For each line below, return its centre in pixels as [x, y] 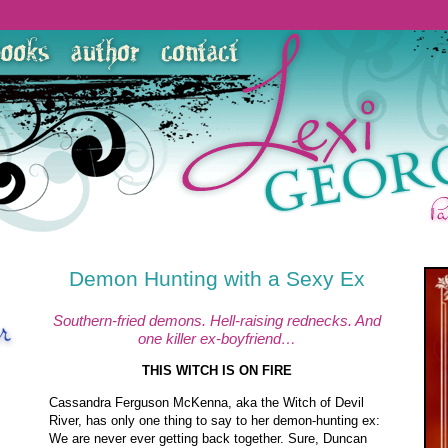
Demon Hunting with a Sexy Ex [216, 279]
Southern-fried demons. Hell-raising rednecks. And [216, 320]
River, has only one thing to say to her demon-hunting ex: [214, 420]
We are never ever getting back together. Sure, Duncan [208, 438]
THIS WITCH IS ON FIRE [216, 371]
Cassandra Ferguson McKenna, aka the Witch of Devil [206, 402]
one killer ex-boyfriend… [216, 338]
